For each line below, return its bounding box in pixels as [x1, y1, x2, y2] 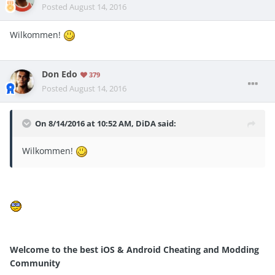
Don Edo [42, 69, 77, 80]
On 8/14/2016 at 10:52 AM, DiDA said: [35, 118, 176, 130]
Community [10, 257, 60, 269]
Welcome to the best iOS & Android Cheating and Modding [10, 243, 259, 255]
